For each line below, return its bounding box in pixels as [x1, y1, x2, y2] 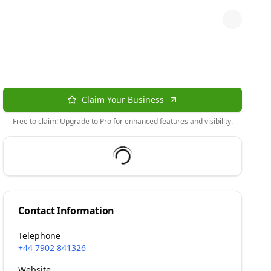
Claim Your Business [81, 94, 164, 105]
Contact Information [18, 204, 114, 217]
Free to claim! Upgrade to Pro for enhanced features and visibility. [12, 116, 233, 126]
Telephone [18, 230, 61, 241]
